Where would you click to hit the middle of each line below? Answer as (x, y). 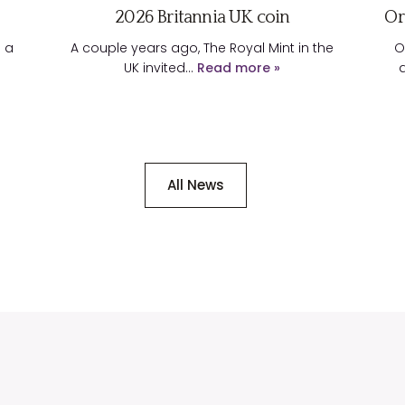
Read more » (239, 68)
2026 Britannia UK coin (202, 18)
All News (196, 185)
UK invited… (161, 68)
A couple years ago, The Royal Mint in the (202, 48)
